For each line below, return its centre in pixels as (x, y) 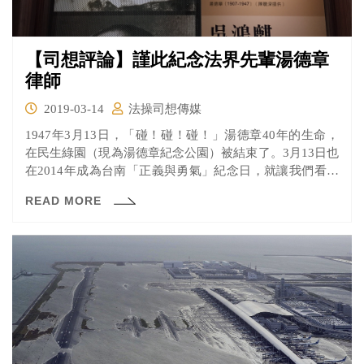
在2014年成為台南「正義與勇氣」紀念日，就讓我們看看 (182, 171)
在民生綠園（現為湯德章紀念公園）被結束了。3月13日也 (182, 153)
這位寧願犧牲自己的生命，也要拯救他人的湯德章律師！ (178, 189)
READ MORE (65, 201)
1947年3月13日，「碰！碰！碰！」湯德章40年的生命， (182, 135)
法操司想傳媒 (165, 109)
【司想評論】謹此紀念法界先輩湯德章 (177, 60)
